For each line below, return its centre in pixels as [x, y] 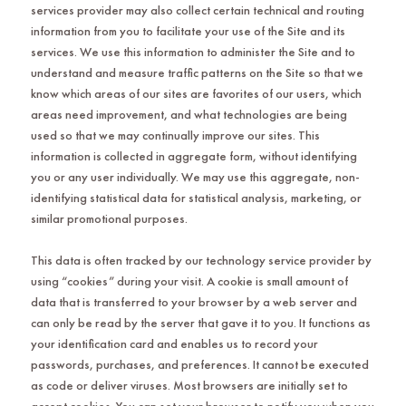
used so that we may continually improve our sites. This [175, 135]
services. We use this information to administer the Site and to [193, 51]
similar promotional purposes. [109, 218]
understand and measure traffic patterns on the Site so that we [197, 72]
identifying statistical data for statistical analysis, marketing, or [196, 197]
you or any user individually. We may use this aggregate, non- [195, 176]
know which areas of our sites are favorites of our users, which [196, 93]
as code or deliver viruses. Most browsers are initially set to [189, 385]
